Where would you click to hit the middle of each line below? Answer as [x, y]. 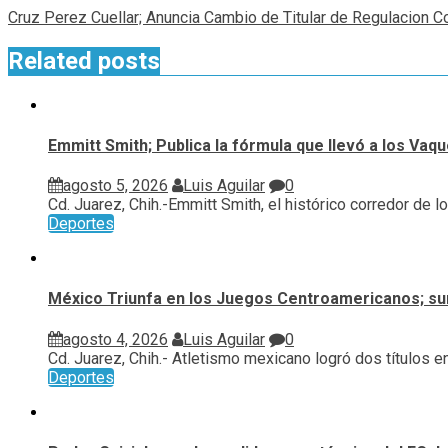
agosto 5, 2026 [115, 186]
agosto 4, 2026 [115, 339]
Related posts [84, 60]
